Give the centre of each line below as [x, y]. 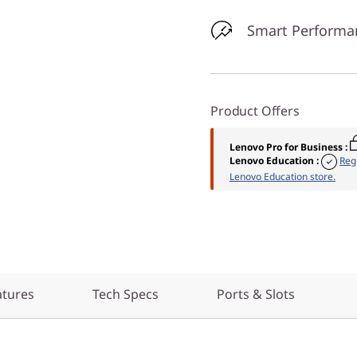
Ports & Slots [256, 294]
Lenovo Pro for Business [286, 147]
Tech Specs [126, 294]
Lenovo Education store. [282, 177]
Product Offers [255, 111]
